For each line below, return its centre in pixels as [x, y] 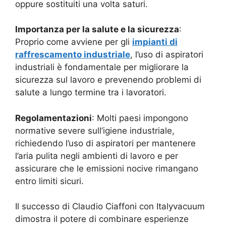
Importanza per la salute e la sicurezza [97, 29]
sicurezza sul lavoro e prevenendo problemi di [108, 80]
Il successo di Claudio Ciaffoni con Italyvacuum [110, 206]
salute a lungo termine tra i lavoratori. [91, 92]
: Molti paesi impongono [140, 118]
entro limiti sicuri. [49, 181]
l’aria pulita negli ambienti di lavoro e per [97, 156]
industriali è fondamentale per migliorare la [102, 67]
